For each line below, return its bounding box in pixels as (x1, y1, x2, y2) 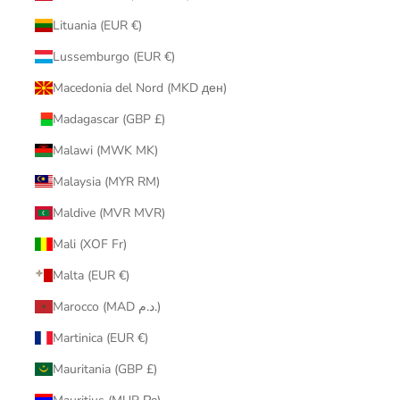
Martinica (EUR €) (52, 329, 148, 347)
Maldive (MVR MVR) (52, 204, 165, 222)
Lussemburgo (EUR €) (52, 48, 175, 66)
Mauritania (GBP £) (52, 361, 157, 379)
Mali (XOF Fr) (52, 236, 127, 254)
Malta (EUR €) (52, 267, 129, 285)
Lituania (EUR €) (52, 17, 142, 35)
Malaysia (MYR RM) (52, 173, 160, 191)
